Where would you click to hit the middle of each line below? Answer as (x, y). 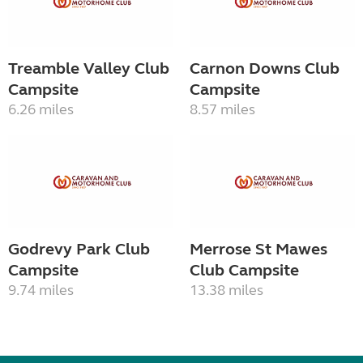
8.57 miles (222, 110)
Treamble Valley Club (89, 69)
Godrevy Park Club (79, 249)
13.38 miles (226, 290)
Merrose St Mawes (258, 249)
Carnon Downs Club (265, 69)
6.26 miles (41, 110)
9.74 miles (41, 290)
